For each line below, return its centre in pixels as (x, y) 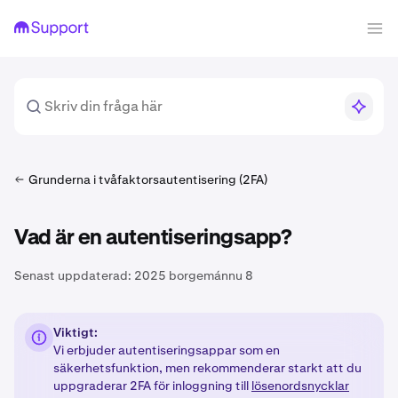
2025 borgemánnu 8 (194, 275)
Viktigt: (76, 332)
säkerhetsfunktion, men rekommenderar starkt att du (207, 368)
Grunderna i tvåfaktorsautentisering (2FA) (148, 179)
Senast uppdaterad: (73, 275)
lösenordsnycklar (300, 386)
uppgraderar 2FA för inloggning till (152, 386)
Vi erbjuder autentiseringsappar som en (167, 350)
